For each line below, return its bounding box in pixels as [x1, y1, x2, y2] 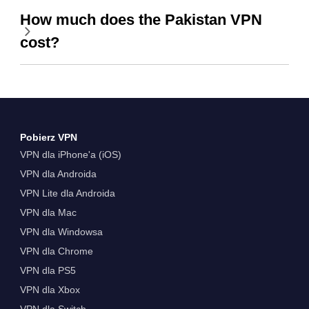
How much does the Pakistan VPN [19, 12, 262, 28]
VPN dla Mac [19, 206, 77, 218]
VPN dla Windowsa [19, 226, 103, 237]
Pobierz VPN [19, 131, 77, 143]
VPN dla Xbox [19, 283, 80, 295]
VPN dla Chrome [19, 245, 93, 257]
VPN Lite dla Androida [19, 187, 115, 199]
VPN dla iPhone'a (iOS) [19, 148, 121, 160]
